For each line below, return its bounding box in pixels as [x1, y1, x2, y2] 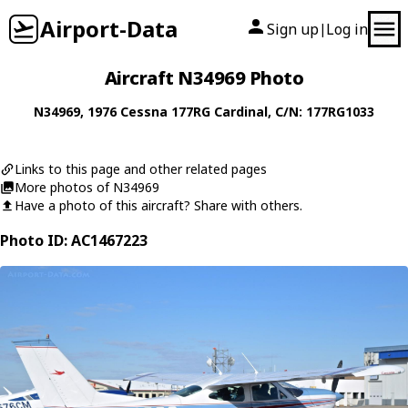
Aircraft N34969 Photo [104, 66, 304, 90]
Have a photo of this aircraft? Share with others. [15, 197, 302, 214]
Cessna [120, 103, 168, 120]
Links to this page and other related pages [15, 160, 267, 178]
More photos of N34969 [15, 178, 159, 196]
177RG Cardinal [171, 103, 268, 120]
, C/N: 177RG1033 [268, 103, 374, 120]
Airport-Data [40, 14, 178, 44]
